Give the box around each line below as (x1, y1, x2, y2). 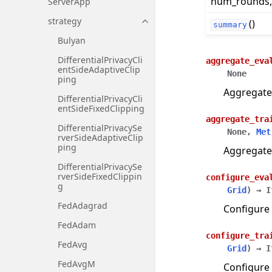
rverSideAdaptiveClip (58, 132, 143, 143)
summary (212, 20, 247, 30)
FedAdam (58, 219, 96, 231)
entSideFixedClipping (58, 103, 144, 114)
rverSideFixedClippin (58, 171, 142, 182)
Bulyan (58, 35, 86, 46)
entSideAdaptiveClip (58, 64, 140, 75)
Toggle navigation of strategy (144, 19, 263, 31)
